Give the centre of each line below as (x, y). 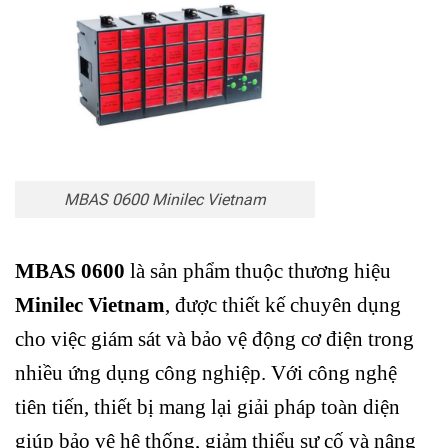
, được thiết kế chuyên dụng (283, 304)
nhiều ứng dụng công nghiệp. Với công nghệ (206, 372)
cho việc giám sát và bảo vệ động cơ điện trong (214, 338)
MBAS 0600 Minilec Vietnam (165, 200)
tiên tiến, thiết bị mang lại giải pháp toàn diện (207, 406)
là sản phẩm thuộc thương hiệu (258, 270)
